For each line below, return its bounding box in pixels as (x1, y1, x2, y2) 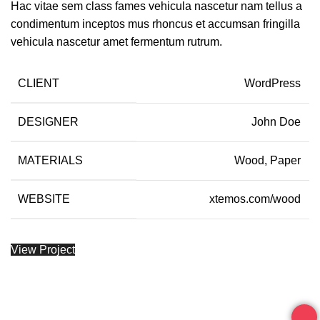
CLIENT (18, 77, 59, 90)
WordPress (244, 77, 301, 90)
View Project (11, 244, 75, 256)
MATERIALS (18, 154, 83, 167)
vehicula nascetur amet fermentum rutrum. (11, 36, 222, 49)
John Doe (251, 116, 301, 129)
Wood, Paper (234, 154, 301, 167)
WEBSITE (18, 193, 70, 206)
